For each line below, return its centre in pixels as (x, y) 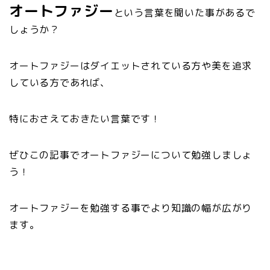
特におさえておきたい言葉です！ (85, 119)
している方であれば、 (60, 83)
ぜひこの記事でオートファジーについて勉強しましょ (131, 155)
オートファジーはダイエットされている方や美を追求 (131, 66)
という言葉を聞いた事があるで (184, 13)
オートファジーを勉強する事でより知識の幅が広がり (131, 208)
